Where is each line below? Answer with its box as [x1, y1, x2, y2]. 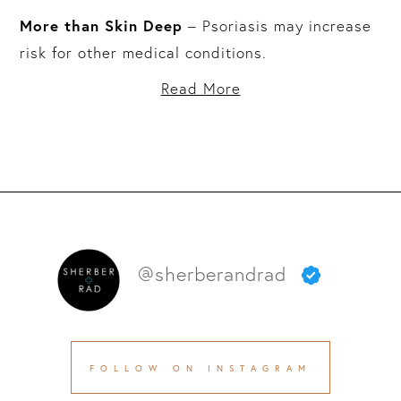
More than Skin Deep [20, 14, 183, 36]
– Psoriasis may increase [183, 15, 372, 35]
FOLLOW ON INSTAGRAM [90, 363, 311, 372]
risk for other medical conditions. [20, 42, 268, 62]
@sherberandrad [138, 262, 286, 287]
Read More [160, 78, 241, 98]
